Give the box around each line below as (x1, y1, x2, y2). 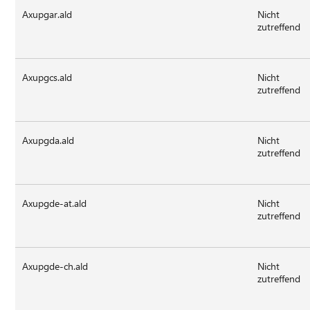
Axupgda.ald (22, 133, 75, 147)
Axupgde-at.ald (22, 196, 87, 210)
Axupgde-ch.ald (22, 259, 89, 273)
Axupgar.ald (22, 7, 73, 21)
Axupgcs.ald (22, 70, 73, 84)
